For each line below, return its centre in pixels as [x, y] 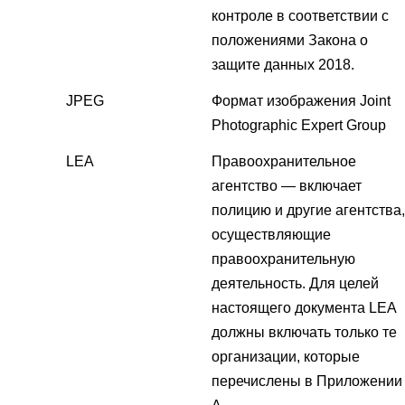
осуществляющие [271, 235]
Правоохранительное [284, 162]
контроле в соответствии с [300, 16]
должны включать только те [304, 333]
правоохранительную [283, 259]
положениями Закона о [290, 41]
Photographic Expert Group [299, 126]
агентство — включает [287, 186]
